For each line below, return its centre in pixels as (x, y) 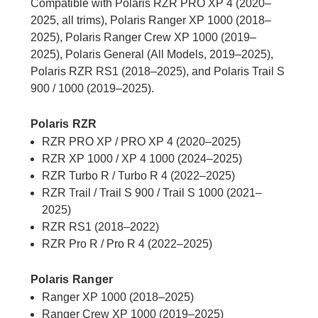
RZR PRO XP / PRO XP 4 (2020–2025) (142, 142)
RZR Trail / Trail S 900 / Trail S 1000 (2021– (152, 193)
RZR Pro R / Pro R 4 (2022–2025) (127, 244)
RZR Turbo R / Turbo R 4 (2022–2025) (139, 176)
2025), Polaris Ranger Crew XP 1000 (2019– (143, 38)
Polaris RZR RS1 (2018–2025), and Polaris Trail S (157, 72)
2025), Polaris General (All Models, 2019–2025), (152, 55)
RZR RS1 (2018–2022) (101, 227)
